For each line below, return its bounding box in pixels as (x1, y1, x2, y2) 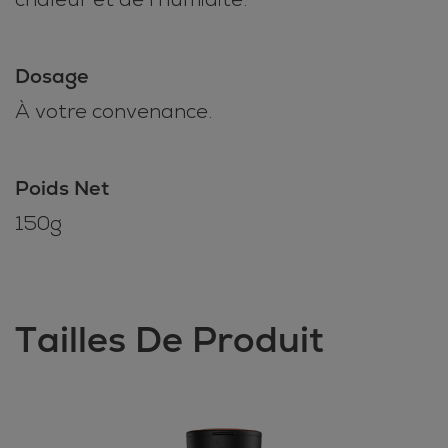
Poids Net (15, 174, 109, 201)
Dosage (15, 62, 89, 89)
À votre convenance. (15, 98, 212, 124)
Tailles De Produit (15, 315, 324, 363)
